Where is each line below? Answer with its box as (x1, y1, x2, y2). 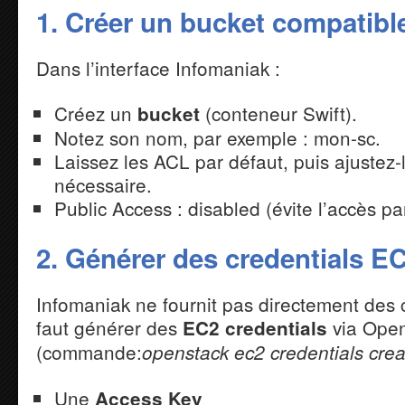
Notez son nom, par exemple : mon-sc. (53, 123, 381, 151)
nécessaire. (53, 170, 152, 198)
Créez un (53, 99, 137, 127)
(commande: (36, 337, 142, 365)
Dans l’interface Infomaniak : (36, 53, 280, 81)
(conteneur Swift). (199, 99, 357, 127)
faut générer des (36, 313, 183, 341)
